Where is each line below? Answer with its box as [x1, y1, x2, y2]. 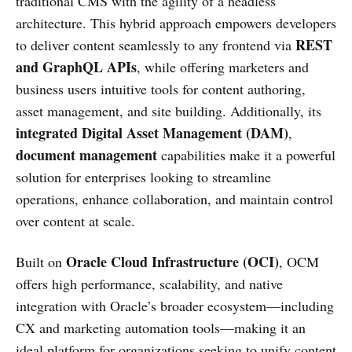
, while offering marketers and [137, 57, 309, 76]
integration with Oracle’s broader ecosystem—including [16, 295, 334, 315]
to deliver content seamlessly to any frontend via [16, 35, 295, 54]
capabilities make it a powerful [161, 145, 335, 164]
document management [16, 144, 161, 165]
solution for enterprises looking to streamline [16, 167, 271, 186]
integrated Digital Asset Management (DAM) [16, 122, 288, 143]
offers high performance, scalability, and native [16, 273, 283, 293]
